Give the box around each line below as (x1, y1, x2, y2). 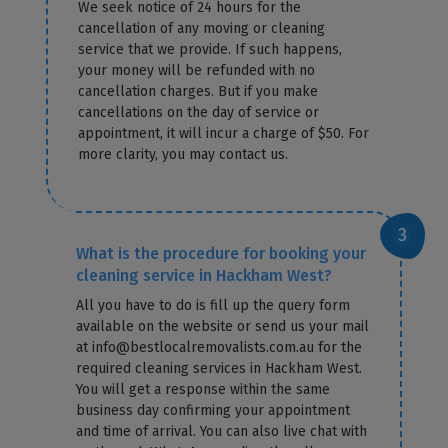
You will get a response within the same (76, 380, 331, 398)
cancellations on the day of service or (78, 103, 320, 121)
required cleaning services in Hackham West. (76, 359, 363, 377)
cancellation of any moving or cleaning (78, 19, 326, 37)
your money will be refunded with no (78, 61, 316, 79)
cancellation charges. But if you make (78, 82, 319, 100)
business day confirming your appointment (76, 401, 351, 419)
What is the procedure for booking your (76, 243, 367, 263)
